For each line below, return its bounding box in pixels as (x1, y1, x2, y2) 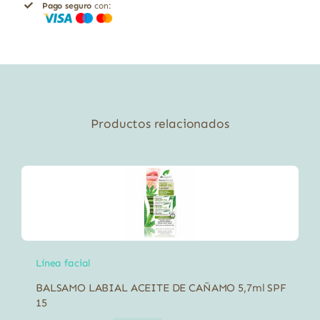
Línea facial (35, 257, 91, 270)
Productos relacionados (91, 116, 229, 132)
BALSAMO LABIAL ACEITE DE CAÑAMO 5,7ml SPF (35, 281, 286, 294)
